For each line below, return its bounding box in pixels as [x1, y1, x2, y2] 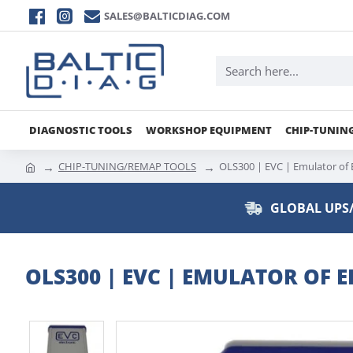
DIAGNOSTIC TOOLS [29, 122, 132, 137]
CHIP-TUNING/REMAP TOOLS [58, 158, 196, 173]
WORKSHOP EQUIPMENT [146, 122, 272, 137]
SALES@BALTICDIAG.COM [104, 8, 230, 23]
